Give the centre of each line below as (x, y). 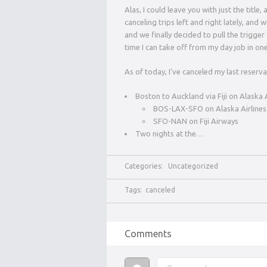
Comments (148, 233)
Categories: (146, 166)
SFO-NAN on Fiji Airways (196, 121)
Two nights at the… (170, 133)
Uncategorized (193, 166)
